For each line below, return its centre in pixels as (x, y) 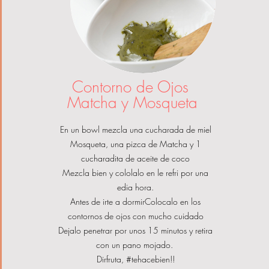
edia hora (134, 187)
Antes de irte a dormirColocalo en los (136, 202)
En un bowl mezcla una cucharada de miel (135, 130)
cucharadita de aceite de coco (136, 159)
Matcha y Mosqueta (133, 103)
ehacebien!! (154, 259)
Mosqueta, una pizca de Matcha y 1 (135, 144)
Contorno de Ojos (132, 87)
